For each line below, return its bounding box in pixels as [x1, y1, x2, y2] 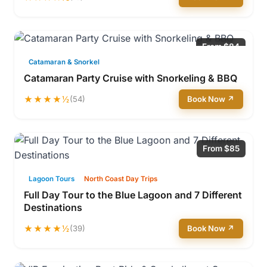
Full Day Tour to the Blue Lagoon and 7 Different [24, 189, 242, 201]
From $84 [202, 42, 240, 51]
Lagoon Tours [29, 175, 74, 183]
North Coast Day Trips [84, 175, 157, 183]
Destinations [24, 201, 82, 213]
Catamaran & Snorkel [29, 58, 100, 66]
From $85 [203, 144, 240, 153]
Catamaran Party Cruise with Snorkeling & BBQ [24, 72, 237, 84]
